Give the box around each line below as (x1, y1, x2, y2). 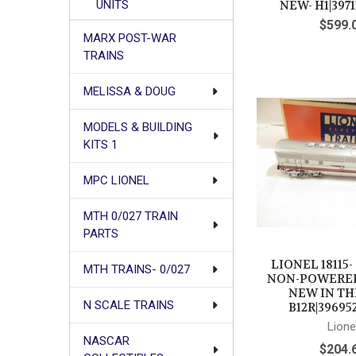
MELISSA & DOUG (83, 84, 176, 99)
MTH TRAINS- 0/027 (83, 262, 190, 277)
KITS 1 (83, 137, 118, 153)
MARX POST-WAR (83, 31, 176, 46)
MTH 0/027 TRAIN (83, 209, 178, 224)
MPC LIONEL (83, 173, 149, 188)
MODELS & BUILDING (83, 120, 192, 135)
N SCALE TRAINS (83, 298, 174, 313)
